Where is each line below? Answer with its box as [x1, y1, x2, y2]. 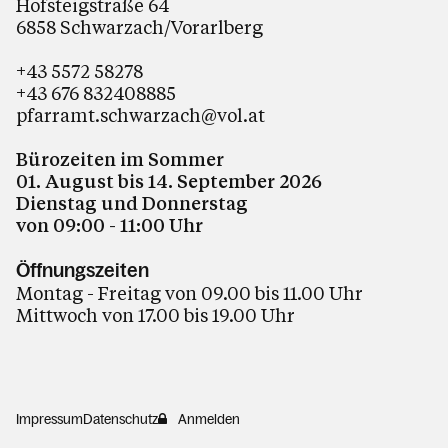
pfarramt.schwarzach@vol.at [16, 103, 265, 127]
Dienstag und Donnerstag [16, 191, 252, 215]
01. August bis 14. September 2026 [16, 169, 322, 193]
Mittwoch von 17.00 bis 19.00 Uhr [16, 303, 295, 327]
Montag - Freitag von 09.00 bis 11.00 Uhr [16, 281, 363, 305]
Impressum [16, 411, 83, 427]
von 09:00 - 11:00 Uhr [16, 213, 203, 237]
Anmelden [178, 411, 240, 427]
